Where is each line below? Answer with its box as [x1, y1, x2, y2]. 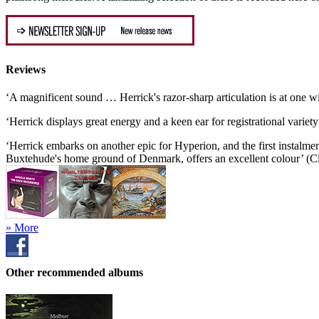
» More [6, 221, 38, 234]
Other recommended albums [6, 266, 143, 278]
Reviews [6, 63, 46, 76]
